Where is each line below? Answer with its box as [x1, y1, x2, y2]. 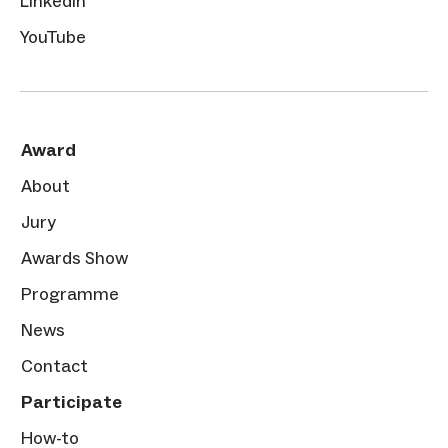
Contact [21, 354, 88, 377]
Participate [21, 390, 122, 413]
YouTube [20, 25, 86, 48]
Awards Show [21, 246, 128, 269]
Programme [21, 282, 119, 305]
